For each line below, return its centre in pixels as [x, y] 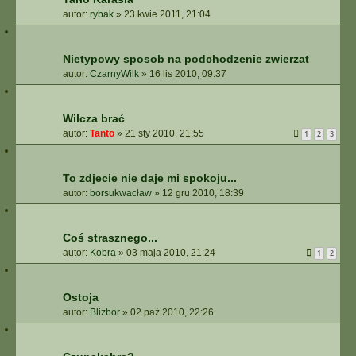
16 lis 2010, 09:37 [188, 74]
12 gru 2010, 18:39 [203, 193]
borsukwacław [121, 193]
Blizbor [105, 312]
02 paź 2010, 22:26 [172, 312]
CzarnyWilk [114, 74]
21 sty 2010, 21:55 [164, 133]
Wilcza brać [94, 118]
